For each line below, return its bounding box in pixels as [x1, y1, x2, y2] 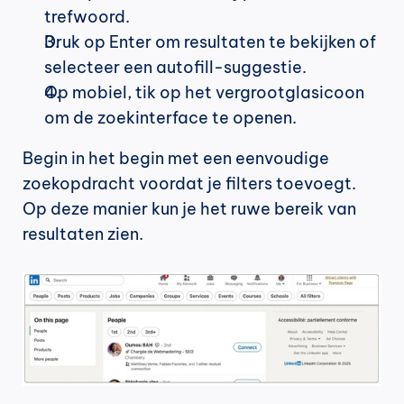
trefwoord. [44, 6, 130, 28]
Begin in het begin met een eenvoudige [23, 148, 329, 170]
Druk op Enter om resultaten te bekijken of [44, 32, 376, 53]
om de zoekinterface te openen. [44, 107, 297, 129]
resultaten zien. [23, 224, 143, 245]
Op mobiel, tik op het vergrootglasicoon [44, 82, 364, 104]
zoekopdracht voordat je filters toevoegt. [23, 173, 356, 195]
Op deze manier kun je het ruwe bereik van [23, 198, 356, 220]
